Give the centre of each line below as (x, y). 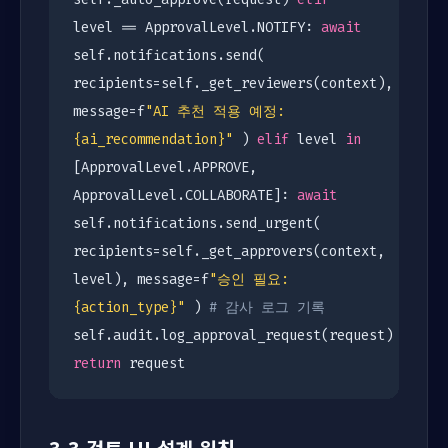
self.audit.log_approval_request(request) (233, 335)
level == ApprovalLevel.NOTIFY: (197, 27)
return (97, 363)
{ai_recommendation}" (153, 139)
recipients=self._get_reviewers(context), (233, 83)
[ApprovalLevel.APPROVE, (165, 167)
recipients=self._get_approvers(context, (229, 251)
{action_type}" (129, 307)
